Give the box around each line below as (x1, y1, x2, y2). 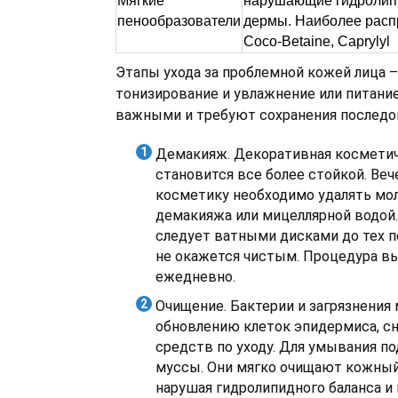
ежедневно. (155, 268, 235, 285)
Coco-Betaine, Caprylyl (243, 34, 390, 49)
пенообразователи (117, 13, 241, 28)
